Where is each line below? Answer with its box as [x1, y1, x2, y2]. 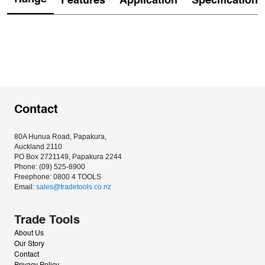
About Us [14, 230, 44, 237]
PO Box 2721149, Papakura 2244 [14, 153, 122, 161]
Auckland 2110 [14, 143, 62, 151]
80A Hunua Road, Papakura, [14, 132, 108, 141]
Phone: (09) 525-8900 [14, 163, 85, 171]
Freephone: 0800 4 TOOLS [14, 173, 101, 181]
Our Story [14, 241, 44, 248]
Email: [14, 183, 36, 191]
